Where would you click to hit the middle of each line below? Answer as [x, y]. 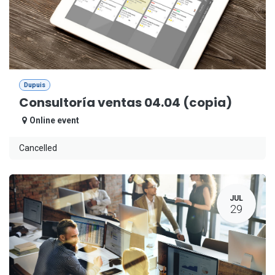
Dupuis [34, 85]
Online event [55, 121]
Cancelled [38, 148]
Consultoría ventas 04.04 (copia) [126, 103]
